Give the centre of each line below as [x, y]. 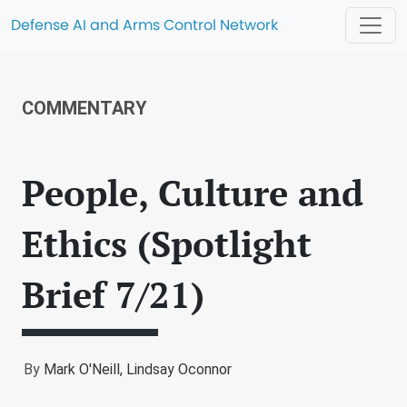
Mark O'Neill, [85, 369]
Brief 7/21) [113, 294]
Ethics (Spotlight [167, 243]
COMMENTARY [84, 108]
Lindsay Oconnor [179, 369]
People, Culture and [193, 192]
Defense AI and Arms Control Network [144, 25]
